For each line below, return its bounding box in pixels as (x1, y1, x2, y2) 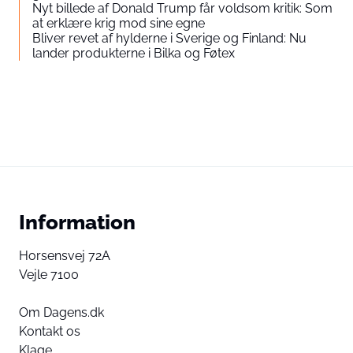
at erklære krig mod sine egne (32, 16, 205, 31)
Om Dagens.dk (19, 305, 104, 320)
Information (19, 210, 136, 234)
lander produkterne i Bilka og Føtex (32, 46, 235, 61)
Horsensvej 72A (19, 248, 110, 263)
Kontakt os (19, 324, 80, 339)
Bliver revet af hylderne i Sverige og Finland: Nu (32, 31, 307, 46)
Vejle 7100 (19, 267, 79, 282)
